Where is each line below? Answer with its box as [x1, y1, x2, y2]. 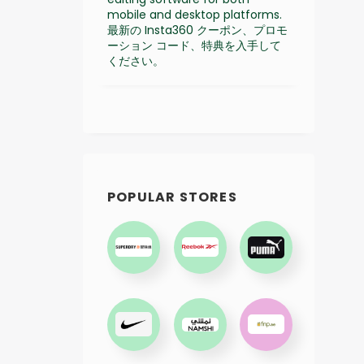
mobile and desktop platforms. [107, 6, 282, 23]
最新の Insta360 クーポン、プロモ [107, 21, 288, 38]
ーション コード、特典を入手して [107, 37, 281, 54]
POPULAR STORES [107, 187, 237, 206]
